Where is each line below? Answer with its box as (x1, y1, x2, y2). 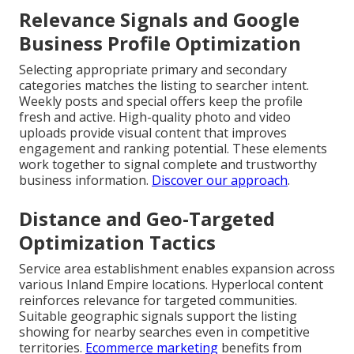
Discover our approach (152, 171, 288, 190)
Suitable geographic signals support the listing (19, 307, 297, 326)
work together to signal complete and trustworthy (19, 156, 317, 174)
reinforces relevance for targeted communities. (19, 292, 297, 310)
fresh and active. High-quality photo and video (19, 108, 291, 126)
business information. (19, 171, 152, 190)
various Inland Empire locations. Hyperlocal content (19, 276, 323, 294)
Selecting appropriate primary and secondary (19, 61, 287, 79)
